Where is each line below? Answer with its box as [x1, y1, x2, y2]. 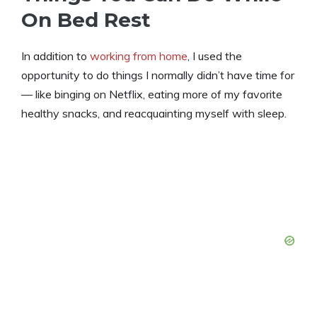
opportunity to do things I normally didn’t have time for [21, 67, 294, 82]
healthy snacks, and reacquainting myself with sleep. [21, 105, 287, 120]
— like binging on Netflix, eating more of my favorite [21, 86, 282, 101]
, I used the [188, 48, 242, 63]
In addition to [21, 48, 90, 63]
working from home [90, 48, 188, 63]
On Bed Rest [21, 7, 151, 32]
